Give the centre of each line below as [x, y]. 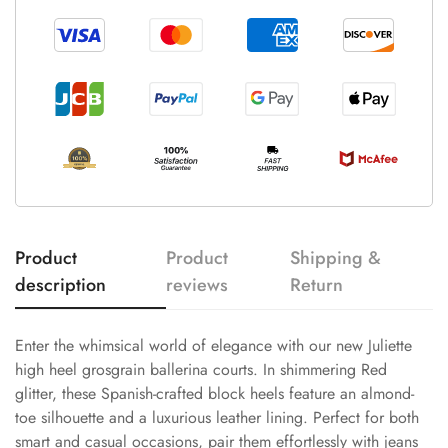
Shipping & [336, 257]
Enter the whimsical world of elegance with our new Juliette [213, 345]
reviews [197, 284]
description [60, 284]
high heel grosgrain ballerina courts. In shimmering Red [201, 369]
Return [317, 284]
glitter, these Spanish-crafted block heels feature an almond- [214, 393]
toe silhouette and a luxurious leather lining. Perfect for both [217, 417]
